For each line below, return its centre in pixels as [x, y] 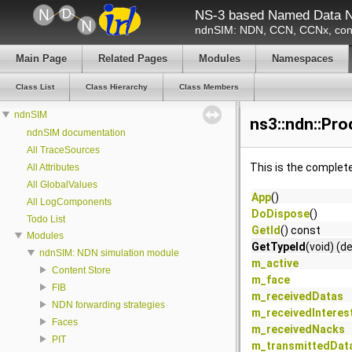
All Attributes [53, 167]
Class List [35, 87]
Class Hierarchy [117, 87]
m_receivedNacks [298, 329]
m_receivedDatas [297, 296]
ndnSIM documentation [76, 133]
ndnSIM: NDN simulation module [109, 253]
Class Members [209, 87]
